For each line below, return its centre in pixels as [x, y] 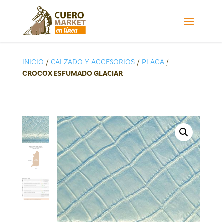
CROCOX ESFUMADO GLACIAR [72, 74]
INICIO [33, 62]
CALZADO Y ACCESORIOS [92, 62]
